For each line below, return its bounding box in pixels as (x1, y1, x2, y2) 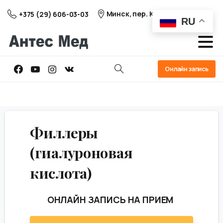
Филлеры (30, 122, 98, 142)
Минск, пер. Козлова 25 (106, 9, 188, 18)
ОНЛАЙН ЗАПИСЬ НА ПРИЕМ (47, 194, 174, 206)
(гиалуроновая (30, 143, 132, 162)
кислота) (30, 163, 92, 182)
